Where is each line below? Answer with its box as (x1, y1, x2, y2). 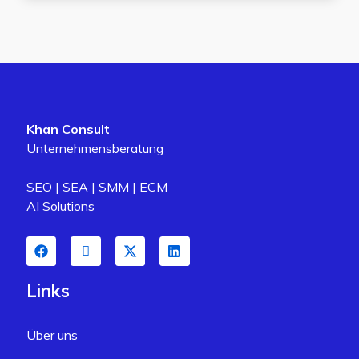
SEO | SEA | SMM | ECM (26, 179, 167, 195)
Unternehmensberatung (26, 140, 163, 156)
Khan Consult (26, 121, 110, 137)
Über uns (26, 327, 78, 344)
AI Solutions (26, 198, 95, 214)
